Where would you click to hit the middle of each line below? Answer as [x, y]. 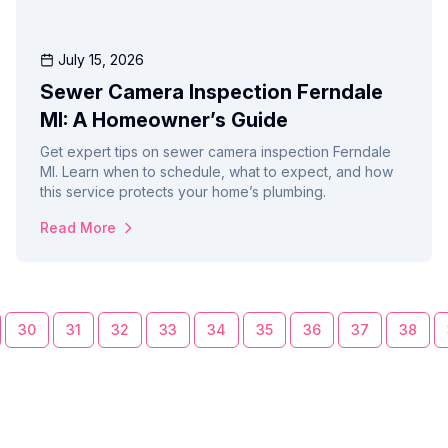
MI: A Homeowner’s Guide [164, 120]
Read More [78, 228]
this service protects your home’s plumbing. [183, 192]
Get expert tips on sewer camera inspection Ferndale [215, 152]
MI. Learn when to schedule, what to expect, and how [216, 172]
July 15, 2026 [101, 60]
